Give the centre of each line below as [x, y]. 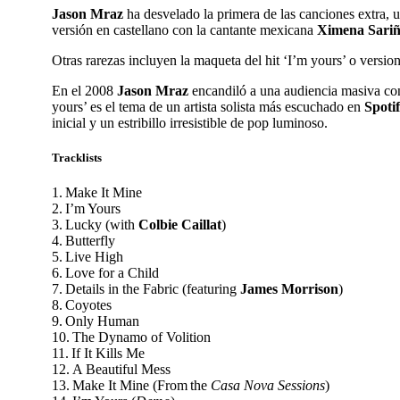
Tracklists [77, 158]
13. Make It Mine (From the [131, 386]
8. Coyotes [83, 305]
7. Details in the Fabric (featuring [146, 289]
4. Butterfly [85, 241]
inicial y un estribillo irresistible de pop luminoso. [190, 123]
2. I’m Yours [87, 209]
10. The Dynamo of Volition [133, 337]
